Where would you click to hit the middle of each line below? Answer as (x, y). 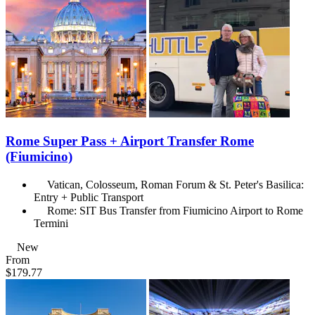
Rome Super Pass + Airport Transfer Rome (130, 141)
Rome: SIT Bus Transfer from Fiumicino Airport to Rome (175, 210)
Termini (51, 223)
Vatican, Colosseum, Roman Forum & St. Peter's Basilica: (175, 184)
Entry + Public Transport (89, 197)
